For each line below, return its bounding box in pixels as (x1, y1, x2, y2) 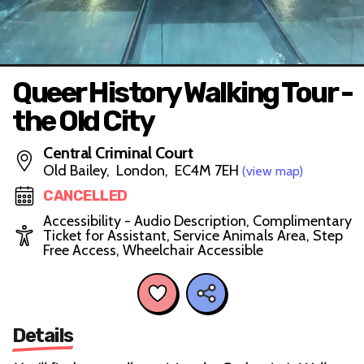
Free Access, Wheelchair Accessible (43, 241, 263, 259)
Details (12, 323, 73, 347)
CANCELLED (43, 187, 128, 205)
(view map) (242, 163, 303, 179)
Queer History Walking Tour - (12, 76, 352, 110)
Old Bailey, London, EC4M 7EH (43, 162, 242, 180)
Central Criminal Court (43, 143, 193, 162)
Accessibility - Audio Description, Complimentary (43, 212, 352, 230)
